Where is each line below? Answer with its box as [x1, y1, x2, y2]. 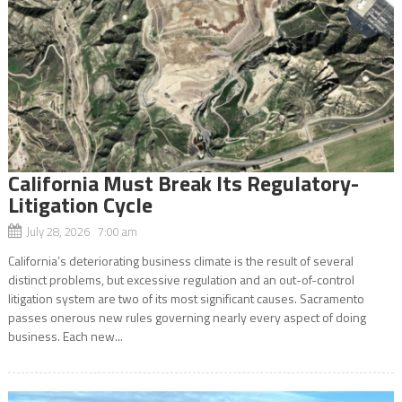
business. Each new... [7, 326, 123, 345]
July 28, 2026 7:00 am [25, 222, 137, 240]
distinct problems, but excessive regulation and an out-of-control [7, 269, 354, 289]
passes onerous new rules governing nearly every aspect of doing [7, 307, 366, 327]
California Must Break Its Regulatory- [7, 166, 359, 199]
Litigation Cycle [7, 188, 153, 221]
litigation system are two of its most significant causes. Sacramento [7, 288, 364, 308]
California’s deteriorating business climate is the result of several [7, 250, 354, 270]
